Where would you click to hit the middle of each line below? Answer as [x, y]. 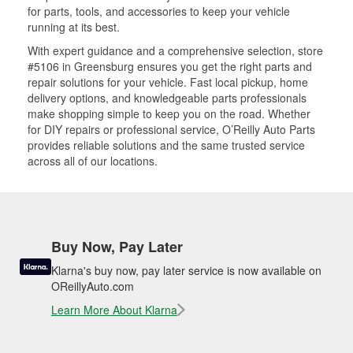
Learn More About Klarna [114, 310]
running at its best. [74, 27]
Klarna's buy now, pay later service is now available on [186, 270]
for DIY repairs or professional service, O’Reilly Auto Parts [171, 129]
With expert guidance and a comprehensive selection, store [175, 50]
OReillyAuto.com [93, 286]
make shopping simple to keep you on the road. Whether [169, 113]
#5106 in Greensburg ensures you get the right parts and [170, 66]
